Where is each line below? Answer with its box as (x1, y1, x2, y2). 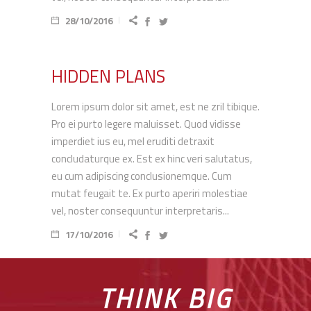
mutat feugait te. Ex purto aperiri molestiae (51, 185, 248, 201)
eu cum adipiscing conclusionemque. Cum (51, 168, 232, 184)
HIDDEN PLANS (51, 63, 165, 90)
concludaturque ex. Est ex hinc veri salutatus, (51, 151, 252, 167)
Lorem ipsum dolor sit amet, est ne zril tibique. (51, 99, 260, 115)
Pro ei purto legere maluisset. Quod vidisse (51, 116, 241, 132)
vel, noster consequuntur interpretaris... (51, 203, 229, 219)
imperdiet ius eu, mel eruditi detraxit (51, 133, 215, 149)
